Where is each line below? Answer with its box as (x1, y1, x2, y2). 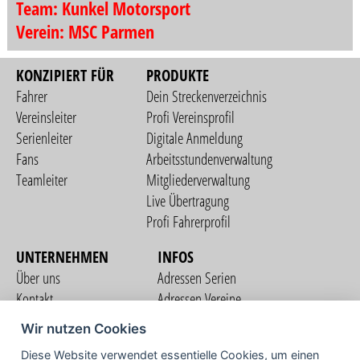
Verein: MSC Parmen (15, 18, 154, 44)
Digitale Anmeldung (146, 127, 243, 149)
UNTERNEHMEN (16, 246, 109, 268)
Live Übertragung (146, 190, 230, 211)
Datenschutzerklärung (16, 329, 121, 351)
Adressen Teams (157, 309, 237, 330)
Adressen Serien (157, 267, 237, 288)
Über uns (16, 267, 61, 288)
